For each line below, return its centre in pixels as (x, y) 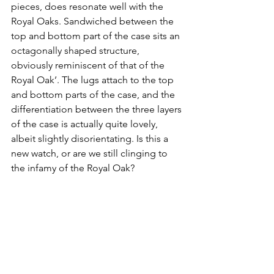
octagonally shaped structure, (76, 51)
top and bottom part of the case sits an (97, 36)
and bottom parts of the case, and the (94, 95)
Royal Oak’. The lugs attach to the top (94, 80)
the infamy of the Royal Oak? (73, 168)
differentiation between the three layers (98, 109)
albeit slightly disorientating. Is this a (91, 139)
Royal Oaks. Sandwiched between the (94, 21)
